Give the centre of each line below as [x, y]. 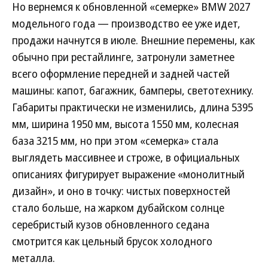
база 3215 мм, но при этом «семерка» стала [115, 141]
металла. [33, 258]
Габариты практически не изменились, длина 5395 [133, 107]
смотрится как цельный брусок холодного [112, 241]
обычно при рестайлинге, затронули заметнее [123, 57]
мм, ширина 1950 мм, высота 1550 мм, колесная [125, 124]
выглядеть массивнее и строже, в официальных [126, 158]
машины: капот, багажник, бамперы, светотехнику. [133, 91]
